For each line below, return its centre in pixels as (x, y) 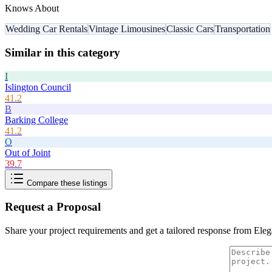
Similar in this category (63, 52)
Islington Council (38, 87)
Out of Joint (28, 152)
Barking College (36, 120)
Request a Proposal (53, 207)
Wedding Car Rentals (46, 29)
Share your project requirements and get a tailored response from (129, 231)
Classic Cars (190, 29)
